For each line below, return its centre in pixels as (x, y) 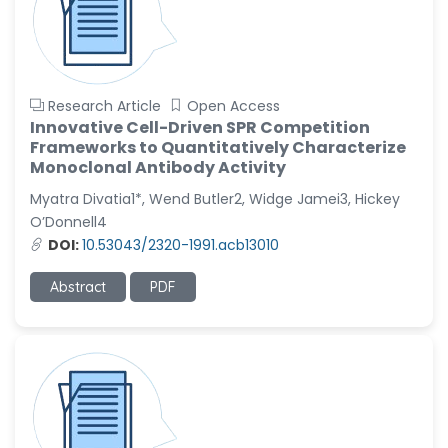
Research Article (104, 106)
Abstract (78, 287)
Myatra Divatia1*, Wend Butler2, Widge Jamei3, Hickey (215, 199)
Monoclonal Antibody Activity (158, 167)
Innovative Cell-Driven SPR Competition (200, 127)
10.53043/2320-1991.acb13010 (180, 245)
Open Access (233, 106)
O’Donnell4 (68, 222)
